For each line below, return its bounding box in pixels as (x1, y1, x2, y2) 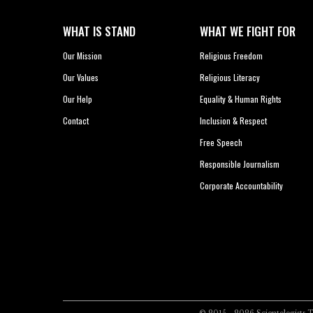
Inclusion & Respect (200, 115, 268, 127)
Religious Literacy (200, 71, 261, 84)
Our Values (62, 71, 99, 84)
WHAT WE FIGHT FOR (200, 22, 296, 41)
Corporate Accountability (200, 180, 284, 192)
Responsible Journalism (200, 158, 280, 170)
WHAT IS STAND (62, 22, 136, 41)
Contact (62, 115, 89, 127)
